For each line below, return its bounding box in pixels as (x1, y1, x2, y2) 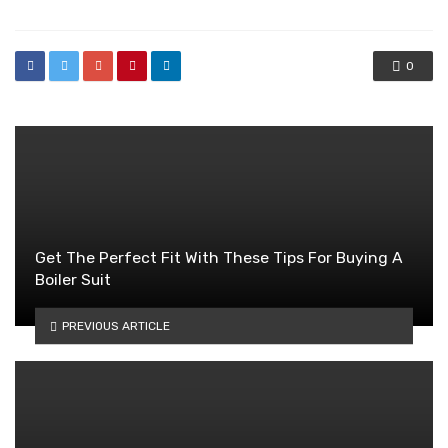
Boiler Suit (35, 270, 111, 290)
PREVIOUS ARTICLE (61, 318, 170, 333)
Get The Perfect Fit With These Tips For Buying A (35, 248, 403, 268)
